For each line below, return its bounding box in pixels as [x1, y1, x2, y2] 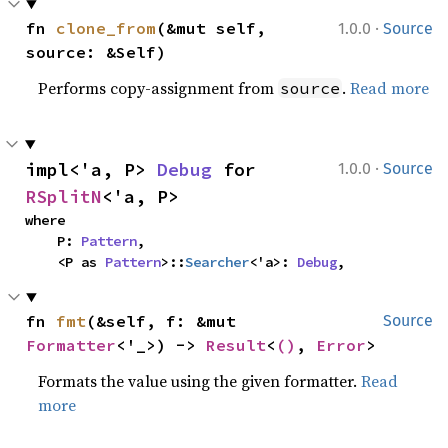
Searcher [185, 253, 249, 271]
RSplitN [25, 185, 102, 208]
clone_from [56, 18, 157, 38]
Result [206, 335, 267, 355]
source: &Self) [26, 42, 167, 62]
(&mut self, [156, 18, 267, 38]
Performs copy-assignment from [38, 77, 279, 99]
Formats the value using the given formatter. [38, 370, 362, 392]
